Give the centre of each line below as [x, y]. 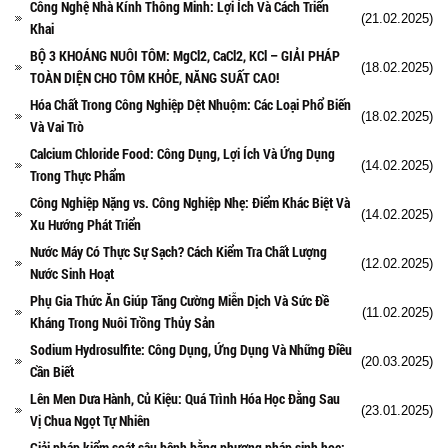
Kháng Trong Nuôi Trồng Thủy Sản [122, 322]
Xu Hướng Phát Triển [85, 224]
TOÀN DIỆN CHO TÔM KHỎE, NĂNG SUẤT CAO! [154, 77]
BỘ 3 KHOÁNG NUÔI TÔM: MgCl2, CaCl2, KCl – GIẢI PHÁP [185, 55]
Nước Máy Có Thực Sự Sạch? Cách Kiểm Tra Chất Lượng [178, 251]
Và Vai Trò [57, 126]
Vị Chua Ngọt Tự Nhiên [90, 420]
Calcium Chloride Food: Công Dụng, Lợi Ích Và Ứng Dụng [182, 153]
